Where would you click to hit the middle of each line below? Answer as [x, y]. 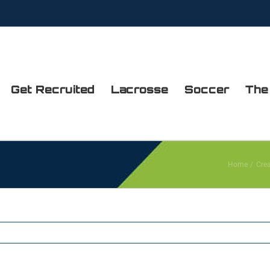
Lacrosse [140, 89]
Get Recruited [53, 89]
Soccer [207, 89]
